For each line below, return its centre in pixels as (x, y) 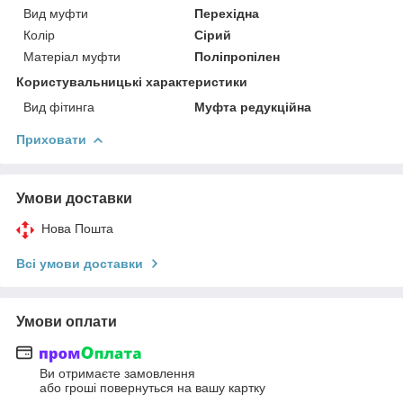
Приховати (51, 139)
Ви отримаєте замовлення (117, 374)
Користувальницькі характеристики (132, 81)
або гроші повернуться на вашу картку (152, 388)
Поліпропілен (237, 56)
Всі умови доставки (80, 263)
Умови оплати (67, 321)
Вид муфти (56, 13)
